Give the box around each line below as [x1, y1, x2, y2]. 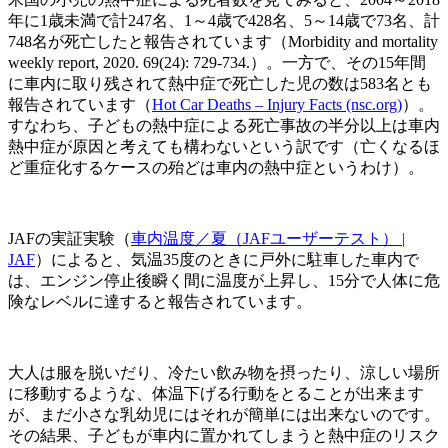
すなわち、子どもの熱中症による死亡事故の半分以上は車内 [8, 116, 440, 134]
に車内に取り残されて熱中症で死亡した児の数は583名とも [8, 74, 432, 92]
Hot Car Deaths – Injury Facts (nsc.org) [152, 95, 402, 113]
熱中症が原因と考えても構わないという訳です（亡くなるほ [8, 137, 440, 155]
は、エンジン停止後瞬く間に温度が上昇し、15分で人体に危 [8, 271, 440, 289]
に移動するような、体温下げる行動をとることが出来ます [8, 384, 424, 402]
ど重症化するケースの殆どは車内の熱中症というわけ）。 [8, 158, 424, 176]
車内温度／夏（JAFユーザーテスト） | [131, 229, 405, 247]
